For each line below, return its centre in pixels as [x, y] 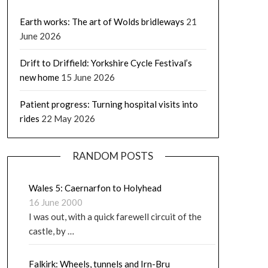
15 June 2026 [88, 77]
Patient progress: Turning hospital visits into [109, 104]
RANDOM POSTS [113, 156]
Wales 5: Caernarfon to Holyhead [95, 188]
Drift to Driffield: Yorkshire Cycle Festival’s [106, 63]
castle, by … [51, 231]
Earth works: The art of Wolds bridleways [102, 22]
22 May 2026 [68, 118]
